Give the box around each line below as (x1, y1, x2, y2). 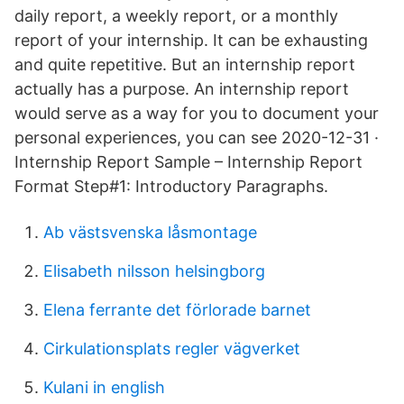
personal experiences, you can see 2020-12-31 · (14, 128, 379, 147)
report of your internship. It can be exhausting (14, 31, 368, 50)
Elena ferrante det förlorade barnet (43, 300, 311, 319)
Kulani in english (43, 378, 165, 397)
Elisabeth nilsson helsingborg (43, 262, 265, 280)
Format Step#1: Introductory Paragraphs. (14, 177, 328, 196)
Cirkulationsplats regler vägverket (43, 339, 300, 358)
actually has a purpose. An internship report (14, 79, 349, 98)
